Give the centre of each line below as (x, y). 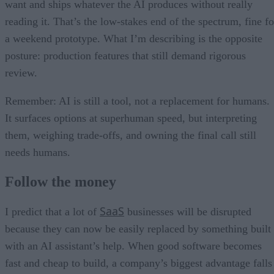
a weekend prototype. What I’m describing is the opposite (134, 38)
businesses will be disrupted (188, 211)
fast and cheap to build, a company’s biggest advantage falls (139, 263)
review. (21, 72)
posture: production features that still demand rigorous (125, 55)
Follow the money (61, 181)
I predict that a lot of (52, 211)
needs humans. (38, 152)
